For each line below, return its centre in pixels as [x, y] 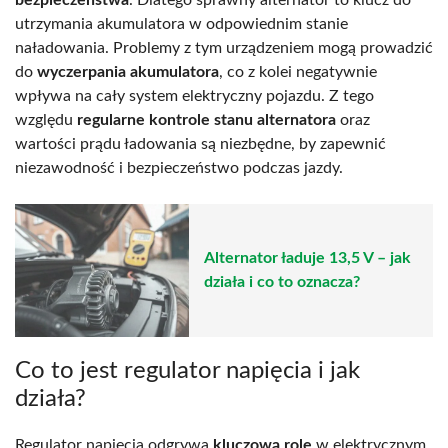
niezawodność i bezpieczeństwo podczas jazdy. [179, 167]
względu [46, 119]
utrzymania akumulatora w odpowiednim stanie [181, 23]
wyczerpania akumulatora [128, 71]
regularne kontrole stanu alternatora [206, 119]
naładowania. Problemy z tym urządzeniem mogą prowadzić [224, 47]
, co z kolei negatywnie [298, 71]
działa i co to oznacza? [282, 282]
